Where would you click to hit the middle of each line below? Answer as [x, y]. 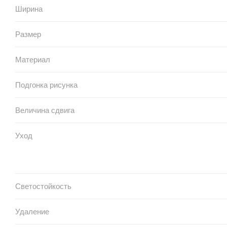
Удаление [32, 211]
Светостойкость [43, 186]
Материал [33, 59]
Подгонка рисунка [46, 85]
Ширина [29, 9]
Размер [28, 34]
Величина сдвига [45, 110]
